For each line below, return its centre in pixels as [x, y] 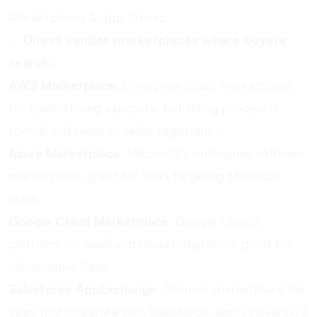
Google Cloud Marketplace [88, 221]
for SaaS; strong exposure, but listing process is [143, 108]
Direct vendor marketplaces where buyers [155, 40]
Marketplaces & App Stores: [88, 17]
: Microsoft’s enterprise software [213, 153]
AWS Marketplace [62, 85]
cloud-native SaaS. [60, 266]
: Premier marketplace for [231, 289]
